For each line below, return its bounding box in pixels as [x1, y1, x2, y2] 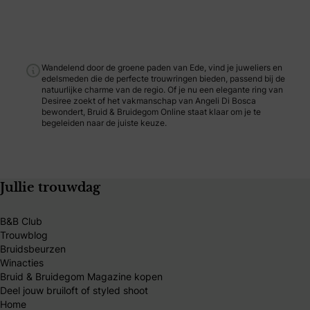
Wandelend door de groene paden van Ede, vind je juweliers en [42, 62, 282, 73]
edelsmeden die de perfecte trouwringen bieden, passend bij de [42, 73, 285, 84]
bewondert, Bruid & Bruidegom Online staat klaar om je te [42, 106, 261, 118]
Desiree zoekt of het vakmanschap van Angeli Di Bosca [42, 95, 256, 107]
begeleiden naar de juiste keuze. [42, 117, 167, 129]
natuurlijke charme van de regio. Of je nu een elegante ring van [42, 84, 283, 95]
